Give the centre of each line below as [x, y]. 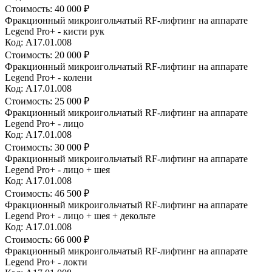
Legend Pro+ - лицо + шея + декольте [80, 216]
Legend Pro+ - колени [49, 77]
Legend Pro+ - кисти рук [55, 31]
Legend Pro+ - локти [46, 262]
